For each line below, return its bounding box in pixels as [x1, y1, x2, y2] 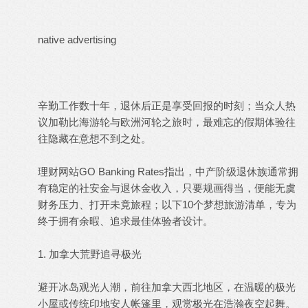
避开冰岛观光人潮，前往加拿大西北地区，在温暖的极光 [38, 281, 296, 293]
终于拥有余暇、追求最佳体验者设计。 [38, 215, 213, 227]
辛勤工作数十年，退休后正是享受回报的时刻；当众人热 [38, 100, 296, 111]
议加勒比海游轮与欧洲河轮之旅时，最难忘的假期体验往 [38, 116, 296, 128]
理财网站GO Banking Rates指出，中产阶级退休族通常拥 [38, 166, 298, 177]
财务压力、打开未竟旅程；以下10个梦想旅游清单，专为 [38, 199, 296, 210]
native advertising [38, 34, 116, 45]
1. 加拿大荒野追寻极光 [38, 248, 142, 260]
